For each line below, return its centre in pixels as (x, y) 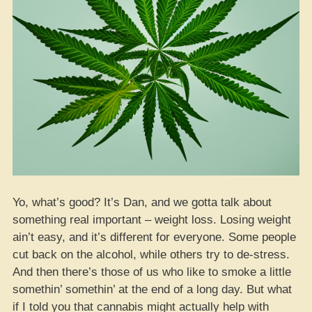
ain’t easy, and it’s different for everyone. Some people (154, 237)
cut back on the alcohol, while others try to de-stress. (151, 254)
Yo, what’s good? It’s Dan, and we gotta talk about (142, 202)
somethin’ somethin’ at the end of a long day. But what (152, 289)
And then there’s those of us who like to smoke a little (152, 272)
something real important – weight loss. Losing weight (152, 219)
